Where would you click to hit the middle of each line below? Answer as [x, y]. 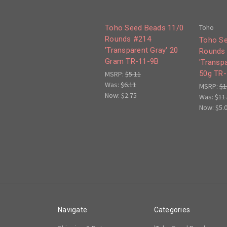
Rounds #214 [128, 39]
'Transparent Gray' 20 [142, 50]
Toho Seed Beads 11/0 [144, 28]
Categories [172, 210]
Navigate [72, 210]
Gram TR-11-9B [132, 62]
